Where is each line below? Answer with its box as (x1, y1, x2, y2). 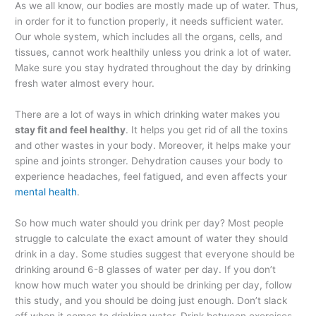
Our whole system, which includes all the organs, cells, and (15, 30, 283, 42)
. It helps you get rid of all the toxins (126, 123, 288, 135)
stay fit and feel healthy (15, 123, 126, 135)
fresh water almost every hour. (15, 77, 155, 89)
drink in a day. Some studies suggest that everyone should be (15, 248, 296, 260)
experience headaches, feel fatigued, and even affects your (15, 170, 288, 182)
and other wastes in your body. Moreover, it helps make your (15, 139, 291, 151)
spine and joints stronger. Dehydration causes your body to (15, 154, 284, 166)
